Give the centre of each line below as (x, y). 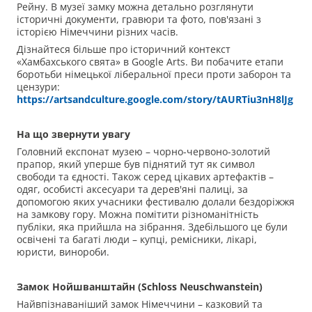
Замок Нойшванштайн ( (79, 287)
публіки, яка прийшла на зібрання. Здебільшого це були (152, 227)
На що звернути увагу (73, 134)
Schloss (159, 287)
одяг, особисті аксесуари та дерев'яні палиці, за (132, 189)
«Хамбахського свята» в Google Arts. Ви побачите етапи (150, 62)
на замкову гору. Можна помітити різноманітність (138, 214)
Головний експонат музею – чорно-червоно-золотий (143, 152)
